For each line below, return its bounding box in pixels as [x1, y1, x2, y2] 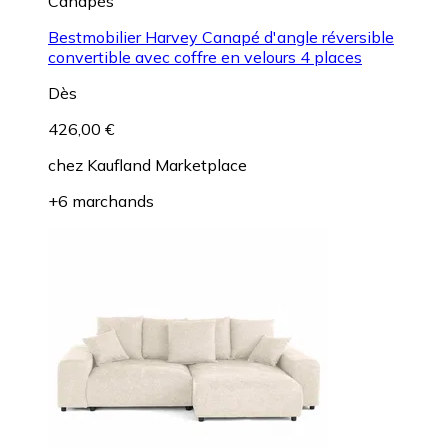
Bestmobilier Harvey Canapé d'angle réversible [48, 26, 394, 47]
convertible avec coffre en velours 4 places [48, 46, 362, 67]
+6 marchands [48, 190, 154, 211]
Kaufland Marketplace [87, 154, 247, 175]
